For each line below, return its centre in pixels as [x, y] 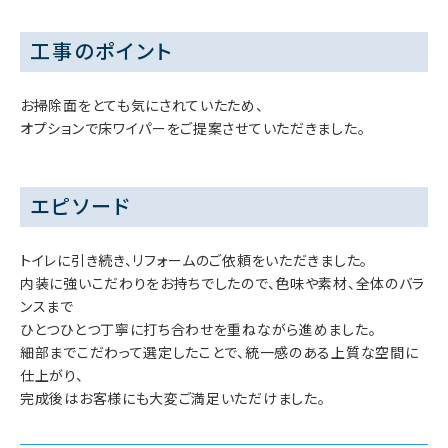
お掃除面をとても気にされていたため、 [142, 105]
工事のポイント [101, 51]
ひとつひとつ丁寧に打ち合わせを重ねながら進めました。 [198, 329]
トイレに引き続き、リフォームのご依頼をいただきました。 [194, 260]
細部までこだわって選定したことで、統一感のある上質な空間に [219, 352]
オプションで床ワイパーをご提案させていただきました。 [193, 128]
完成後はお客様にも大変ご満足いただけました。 [173, 398]
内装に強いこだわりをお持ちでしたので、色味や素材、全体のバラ [223, 283]
